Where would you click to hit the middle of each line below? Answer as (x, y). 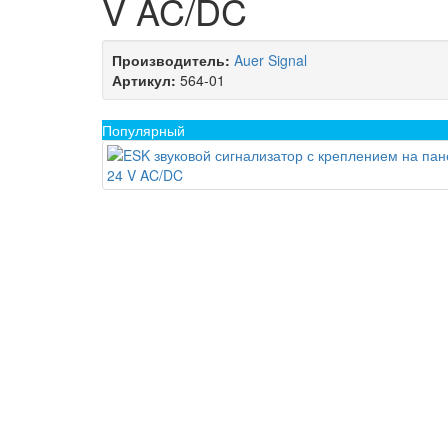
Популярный (143, 130)
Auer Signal (270, 60)
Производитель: (171, 60)
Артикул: (144, 80)
